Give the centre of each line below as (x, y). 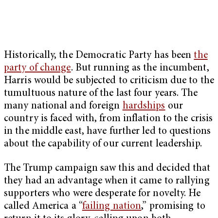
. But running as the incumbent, (140, 68)
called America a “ (43, 206)
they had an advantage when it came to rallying (107, 181)
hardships (144, 106)
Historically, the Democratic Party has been (99, 55)
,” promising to (173, 206)
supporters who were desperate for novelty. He (102, 194)
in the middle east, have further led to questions (107, 131)
